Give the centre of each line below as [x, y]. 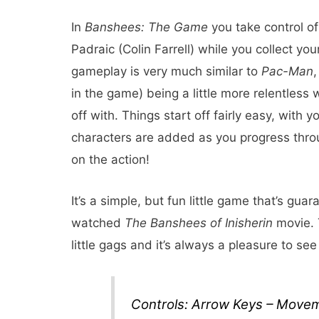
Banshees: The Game [146, 27]
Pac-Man [287, 72]
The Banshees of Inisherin [199, 223]
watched [98, 223]
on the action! [110, 160]
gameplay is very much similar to [166, 72]
